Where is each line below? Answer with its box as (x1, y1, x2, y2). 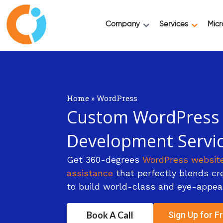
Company (106, 20, 140, 28)
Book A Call (87, 209, 134, 221)
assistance (67, 167, 113, 178)
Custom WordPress (67, 105, 220, 128)
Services (159, 20, 188, 28)
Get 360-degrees (67, 154, 143, 165)
